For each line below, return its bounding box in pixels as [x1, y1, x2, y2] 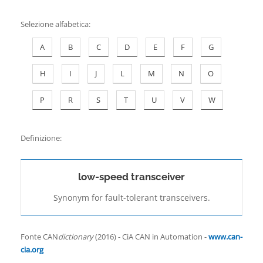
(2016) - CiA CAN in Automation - [93, 231, 208, 242]
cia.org [21, 244, 43, 255]
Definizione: [21, 133, 62, 144]
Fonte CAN [21, 231, 58, 242]
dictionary [58, 231, 93, 242]
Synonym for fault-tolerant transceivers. [53, 192, 210, 204]
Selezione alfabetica [21, 19, 89, 30]
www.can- [208, 231, 242, 242]
